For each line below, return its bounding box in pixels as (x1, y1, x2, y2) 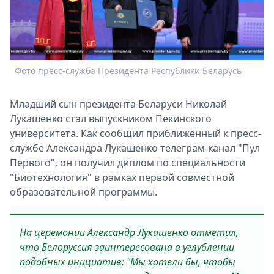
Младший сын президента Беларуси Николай (10, 97, 227, 111)
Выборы (59, 36, 98, 50)
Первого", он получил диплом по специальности (10, 156, 245, 169)
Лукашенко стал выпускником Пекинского (10, 112, 212, 125)
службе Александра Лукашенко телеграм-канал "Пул (10, 141, 260, 155)
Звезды (59, 21, 93, 35)
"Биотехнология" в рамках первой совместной (10, 171, 234, 184)
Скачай (59, 65, 93, 79)
